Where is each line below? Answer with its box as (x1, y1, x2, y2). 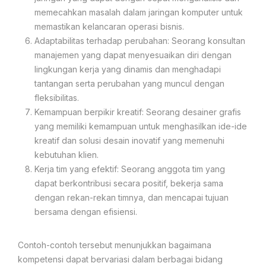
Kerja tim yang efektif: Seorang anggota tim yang (34, 163, 225, 174)
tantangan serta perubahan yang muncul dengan (34, 78, 224, 88)
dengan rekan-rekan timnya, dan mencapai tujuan (34, 192, 229, 202)
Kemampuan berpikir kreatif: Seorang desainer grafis (34, 106, 241, 117)
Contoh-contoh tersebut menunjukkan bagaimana (18, 239, 211, 250)
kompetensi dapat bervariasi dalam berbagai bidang (18, 254, 223, 264)
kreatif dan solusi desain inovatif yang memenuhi (34, 135, 224, 145)
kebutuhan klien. (34, 149, 99, 160)
